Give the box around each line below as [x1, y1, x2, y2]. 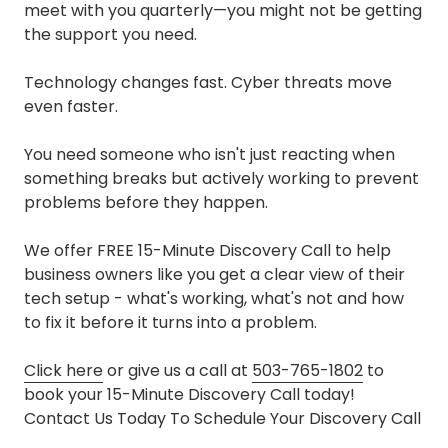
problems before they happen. [24, 191, 268, 215]
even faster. [24, 95, 118, 119]
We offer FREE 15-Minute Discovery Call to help [24, 239, 391, 263]
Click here [24, 359, 103, 383]
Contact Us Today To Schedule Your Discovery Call [24, 407, 421, 431]
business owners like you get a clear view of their [24, 263, 405, 287]
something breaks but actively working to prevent [24, 167, 419, 191]
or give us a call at [103, 359, 252, 383]
